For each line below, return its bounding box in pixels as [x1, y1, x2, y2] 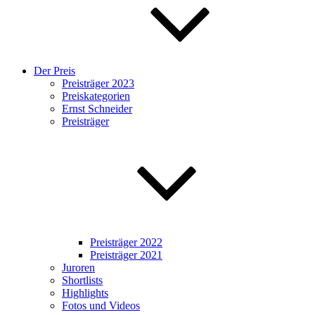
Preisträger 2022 [90, 236, 162, 248]
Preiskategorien [62, 90, 130, 102]
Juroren [62, 262, 95, 274]
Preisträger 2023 [62, 77, 134, 89]
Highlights [62, 287, 108, 299]
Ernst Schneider [62, 103, 132, 115]
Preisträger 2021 [90, 249, 162, 261]
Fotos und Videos [62, 300, 140, 311]
